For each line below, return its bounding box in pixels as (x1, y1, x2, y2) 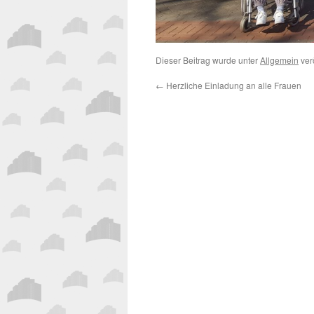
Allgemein (260, 53, 299, 66)
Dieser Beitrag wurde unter (156, 53, 260, 66)
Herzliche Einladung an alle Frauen (164, 78, 301, 91)
